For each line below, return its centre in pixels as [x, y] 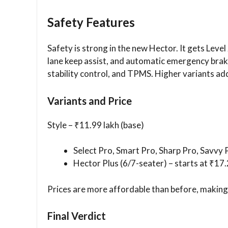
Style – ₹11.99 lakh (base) [96, 125]
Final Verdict [77, 216]
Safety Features [91, 22]
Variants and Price [90, 101]
